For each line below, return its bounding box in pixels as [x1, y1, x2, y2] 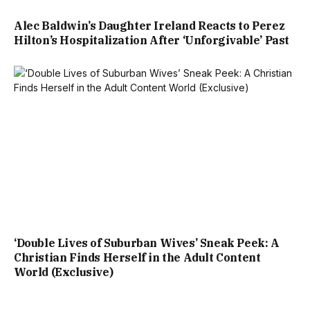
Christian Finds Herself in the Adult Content [14, 250, 261, 264]
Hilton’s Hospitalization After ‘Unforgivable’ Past [14, 33, 290, 48]
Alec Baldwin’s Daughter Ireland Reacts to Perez [14, 19, 285, 33]
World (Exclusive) [14, 264, 113, 279]
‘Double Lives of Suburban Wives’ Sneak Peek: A [14, 235, 280, 250]
